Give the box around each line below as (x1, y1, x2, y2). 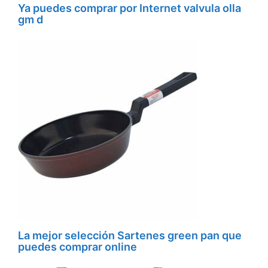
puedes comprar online (18, 240, 137, 254)
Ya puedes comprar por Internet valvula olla (18, 2, 241, 15)
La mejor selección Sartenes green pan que (18, 229, 242, 242)
